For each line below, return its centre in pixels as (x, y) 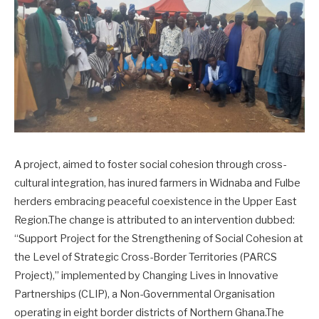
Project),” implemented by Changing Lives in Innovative (146, 276)
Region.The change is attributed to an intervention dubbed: (155, 220)
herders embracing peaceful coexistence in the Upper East (156, 202)
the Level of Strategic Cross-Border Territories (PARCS (146, 257)
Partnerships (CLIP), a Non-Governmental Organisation (145, 294)
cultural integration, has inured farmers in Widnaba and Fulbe (157, 183)
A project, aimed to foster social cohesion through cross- (150, 164)
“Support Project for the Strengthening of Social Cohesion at (159, 239)
